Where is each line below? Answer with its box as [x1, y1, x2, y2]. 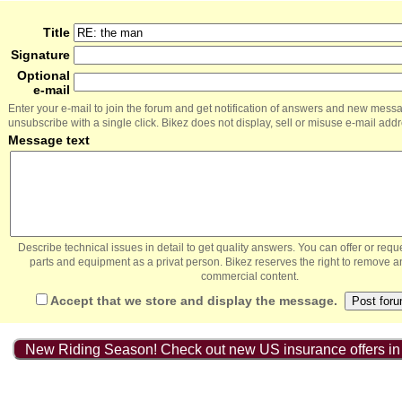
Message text [8, 133, 90, 147]
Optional [17, 68, 70, 83]
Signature [11, 48, 70, 62]
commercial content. [200, 270, 299, 283]
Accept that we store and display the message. [49, 293, 337, 308]
